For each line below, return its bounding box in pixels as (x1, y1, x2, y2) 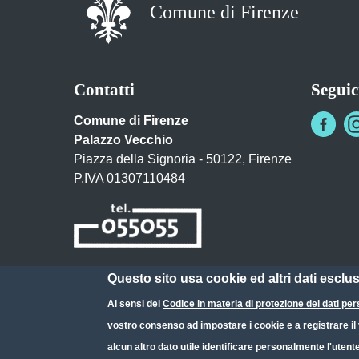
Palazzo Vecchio (74, 133, 173, 147)
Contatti (74, 80, 135, 100)
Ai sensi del (107, 298, 163, 309)
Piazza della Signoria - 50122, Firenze (74, 152, 292, 167)
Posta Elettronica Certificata (74, 273, 228, 288)
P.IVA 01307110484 (74, 171, 185, 186)
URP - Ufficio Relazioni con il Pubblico (74, 307, 284, 321)
